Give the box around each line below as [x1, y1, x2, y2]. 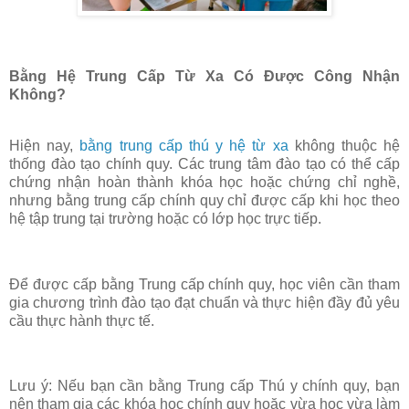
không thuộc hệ [288, 138, 401, 154]
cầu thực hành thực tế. [9, 312, 154, 329]
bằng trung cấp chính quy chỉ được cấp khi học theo [56, 193, 401, 209]
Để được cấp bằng [9, 276, 139, 292]
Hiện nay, [9, 138, 80, 154]
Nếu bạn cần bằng [51, 378, 188, 394]
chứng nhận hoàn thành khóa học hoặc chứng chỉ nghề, [9, 174, 400, 191]
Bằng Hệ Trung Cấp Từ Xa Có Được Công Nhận [9, 68, 400, 85]
